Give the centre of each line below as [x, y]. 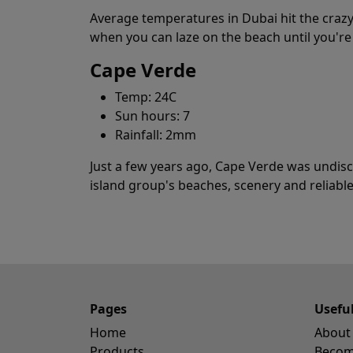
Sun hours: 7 [152, 116]
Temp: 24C [146, 97]
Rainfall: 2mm [156, 135]
